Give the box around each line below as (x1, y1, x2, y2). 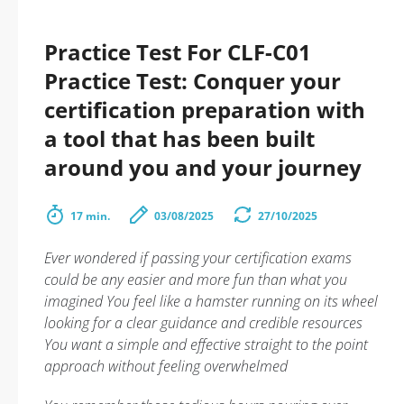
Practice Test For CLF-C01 (44, 37, 311, 67)
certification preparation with (44, 95, 365, 124)
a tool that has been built (44, 124, 315, 153)
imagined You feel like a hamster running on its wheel (44, 291, 378, 311)
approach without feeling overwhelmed (44, 356, 288, 376)
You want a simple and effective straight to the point (44, 335, 368, 354)
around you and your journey (44, 152, 362, 182)
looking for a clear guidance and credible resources (44, 313, 363, 333)
